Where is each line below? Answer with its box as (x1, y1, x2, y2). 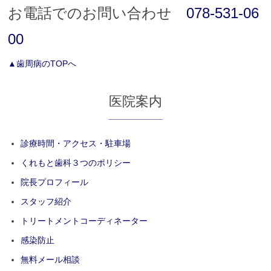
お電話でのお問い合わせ (8, 4, 187, 21)
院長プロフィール (21, 177, 89, 187)
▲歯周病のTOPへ (8, 58, 77, 68)
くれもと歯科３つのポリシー (21, 157, 131, 168)
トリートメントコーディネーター (21, 215, 148, 226)
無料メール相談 (21, 254, 80, 264)
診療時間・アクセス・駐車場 (21, 138, 131, 148)
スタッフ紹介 (21, 196, 72, 206)
